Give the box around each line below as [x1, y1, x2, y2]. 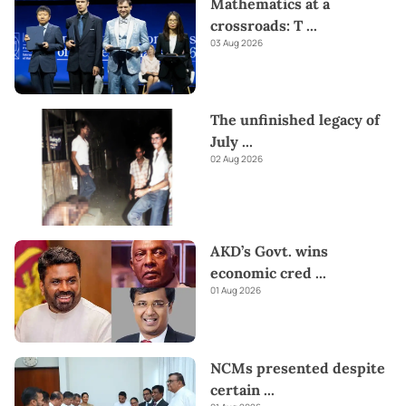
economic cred [210, 264, 312, 283]
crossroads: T [210, 15, 303, 34]
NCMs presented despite [210, 358, 385, 377]
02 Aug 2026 [210, 152, 263, 166]
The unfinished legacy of [210, 111, 380, 130]
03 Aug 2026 [210, 35, 263, 49]
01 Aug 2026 [210, 284, 261, 297]
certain [210, 380, 260, 399]
